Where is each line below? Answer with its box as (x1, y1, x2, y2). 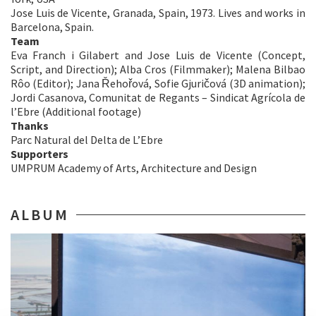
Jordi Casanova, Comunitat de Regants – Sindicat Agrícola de (11, 90, 305, 104)
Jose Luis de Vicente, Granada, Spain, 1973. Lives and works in (11, 6, 305, 20)
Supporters (11, 147, 68, 161)
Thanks (11, 119, 49, 133)
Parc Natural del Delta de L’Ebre (11, 133, 163, 147)
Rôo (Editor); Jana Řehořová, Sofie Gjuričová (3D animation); (11, 76, 305, 90)
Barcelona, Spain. (11, 20, 94, 34)
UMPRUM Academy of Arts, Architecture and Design (11, 161, 257, 175)
